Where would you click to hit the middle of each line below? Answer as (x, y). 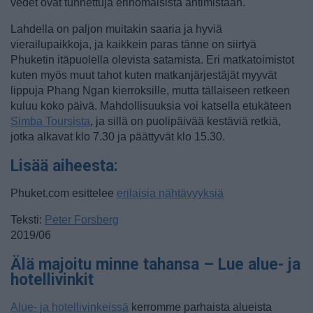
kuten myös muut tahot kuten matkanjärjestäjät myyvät (144, 75)
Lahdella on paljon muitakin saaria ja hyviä (116, 29)
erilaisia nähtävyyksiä (170, 194)
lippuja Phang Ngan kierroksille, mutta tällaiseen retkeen (150, 91)
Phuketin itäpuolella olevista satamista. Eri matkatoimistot (152, 60)
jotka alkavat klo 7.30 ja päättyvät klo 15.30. (118, 137)
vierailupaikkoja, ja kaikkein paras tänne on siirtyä (133, 45)
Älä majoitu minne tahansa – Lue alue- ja (155, 265)
